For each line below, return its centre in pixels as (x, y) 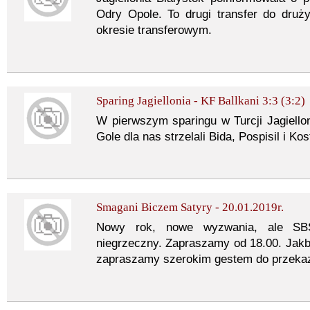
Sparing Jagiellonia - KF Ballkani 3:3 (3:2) (201, 101)
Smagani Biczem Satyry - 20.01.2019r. (190, 207)
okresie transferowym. (154, 30)
